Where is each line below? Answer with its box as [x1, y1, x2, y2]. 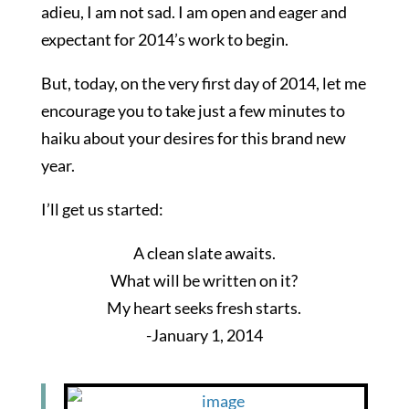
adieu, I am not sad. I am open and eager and [40, 2, 347, 23]
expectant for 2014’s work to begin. [40, 29, 288, 50]
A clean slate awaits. [132, 243, 276, 264]
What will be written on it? [110, 270, 299, 291]
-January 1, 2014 [145, 325, 263, 346]
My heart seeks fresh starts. [107, 298, 302, 319]
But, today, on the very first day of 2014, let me [40, 73, 366, 94]
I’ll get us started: [40, 199, 163, 220]
